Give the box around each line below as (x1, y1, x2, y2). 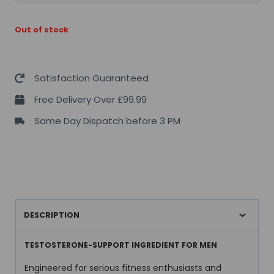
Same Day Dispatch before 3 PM (34, 114, 180, 127)
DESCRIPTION (23, 210, 80, 221)
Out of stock (15, 23, 68, 35)
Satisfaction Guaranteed (34, 71, 149, 84)
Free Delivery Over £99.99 (34, 92, 147, 106)
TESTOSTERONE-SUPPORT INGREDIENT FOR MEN (24, 240, 217, 251)
